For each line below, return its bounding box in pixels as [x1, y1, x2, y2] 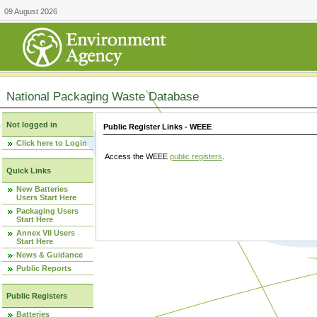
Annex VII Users [16, 229, 75, 237]
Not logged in [6, 120, 57, 129]
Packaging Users [16, 207, 79, 215]
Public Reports [16, 264, 71, 272]
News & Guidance [16, 250, 83, 259]
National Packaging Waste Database [6, 90, 199, 103]
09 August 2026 [4, 7, 57, 16]
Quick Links [6, 166, 51, 175]
